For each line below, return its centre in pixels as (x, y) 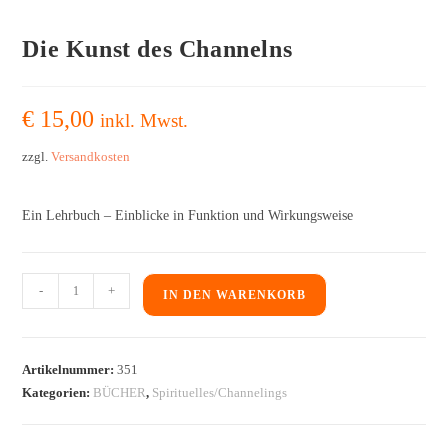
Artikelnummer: (70, 369)
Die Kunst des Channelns (157, 49)
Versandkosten (91, 157)
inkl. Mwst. (144, 120)
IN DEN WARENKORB (235, 295)
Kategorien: (58, 392)
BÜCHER (120, 392)
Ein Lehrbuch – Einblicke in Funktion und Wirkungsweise (188, 215)
